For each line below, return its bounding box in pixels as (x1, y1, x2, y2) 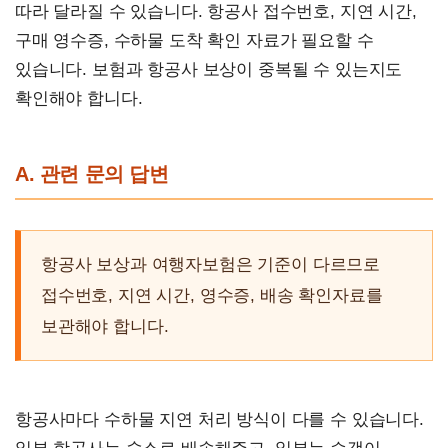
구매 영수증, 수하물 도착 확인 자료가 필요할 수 (15, 30, 374, 50)
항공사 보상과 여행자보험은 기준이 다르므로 (41, 254, 381, 274)
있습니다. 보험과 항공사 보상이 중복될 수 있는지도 (15, 59, 403, 79)
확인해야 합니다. (15, 88, 143, 108)
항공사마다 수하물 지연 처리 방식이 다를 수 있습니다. (15, 409, 424, 429)
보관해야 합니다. (41, 316, 169, 336)
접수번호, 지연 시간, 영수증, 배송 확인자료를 (41, 285, 383, 305)
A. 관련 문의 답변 (15, 162, 169, 185)
